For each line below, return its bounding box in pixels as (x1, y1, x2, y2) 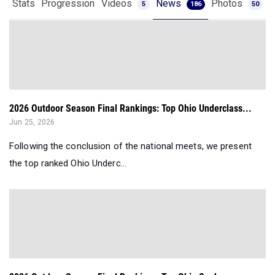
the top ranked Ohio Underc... (9, 158, 126, 169)
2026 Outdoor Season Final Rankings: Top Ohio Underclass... (9, 103, 252, 114)
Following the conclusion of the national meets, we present (9, 141, 252, 152)
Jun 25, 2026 (9, 118, 55, 126)
